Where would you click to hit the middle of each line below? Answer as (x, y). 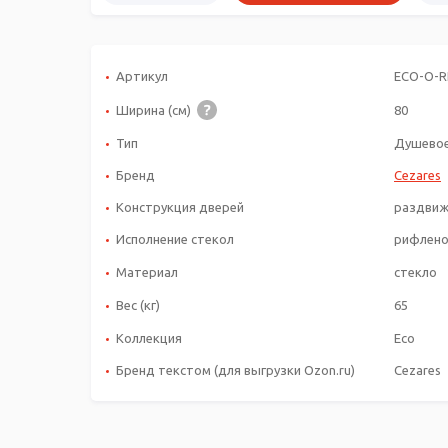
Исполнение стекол (176, 238)
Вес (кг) (138, 304)
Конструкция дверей (181, 206)
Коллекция (149, 338)
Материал (147, 271)
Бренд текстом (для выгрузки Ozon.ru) (235, 370)
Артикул (142, 76)
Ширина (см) (156, 109)
